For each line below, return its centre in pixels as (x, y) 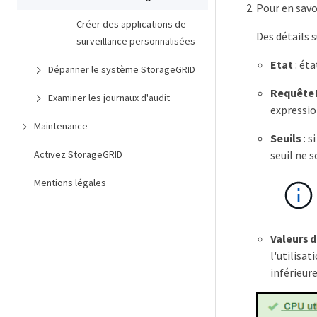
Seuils (286, 138)
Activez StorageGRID (78, 154)
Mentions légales (70, 183)
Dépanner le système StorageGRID (122, 69)
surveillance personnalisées (136, 41)
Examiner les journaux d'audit (109, 98)
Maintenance (61, 126)
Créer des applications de (131, 24)
